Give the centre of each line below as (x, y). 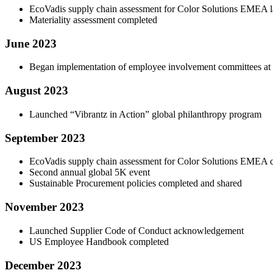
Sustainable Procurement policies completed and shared (136, 183)
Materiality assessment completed (93, 20)
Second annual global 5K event (90, 172)
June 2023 (31, 43)
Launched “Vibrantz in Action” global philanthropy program (145, 114)
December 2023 (43, 265)
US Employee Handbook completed (99, 241)
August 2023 (37, 91)
